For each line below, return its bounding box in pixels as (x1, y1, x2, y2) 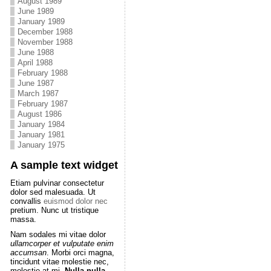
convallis (10, 197, 44, 206)
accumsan (10, 248, 47, 257)
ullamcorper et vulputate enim (10, 239, 114, 248)
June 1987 (17, 79, 54, 88)
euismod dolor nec (43, 197, 108, 206)
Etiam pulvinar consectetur (10, 178, 104, 188)
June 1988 (17, 48, 54, 57)
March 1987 (17, 89, 59, 98)
